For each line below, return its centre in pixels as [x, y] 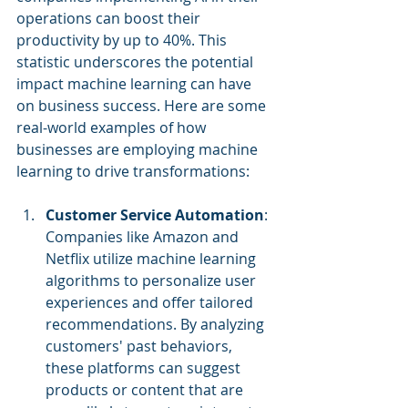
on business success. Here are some [143, 105]
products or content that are [146, 389]
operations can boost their [110, 18]
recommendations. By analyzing [157, 324]
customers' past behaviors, [141, 346]
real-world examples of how [113, 127]
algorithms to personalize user [153, 280]
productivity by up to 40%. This [123, 40]
